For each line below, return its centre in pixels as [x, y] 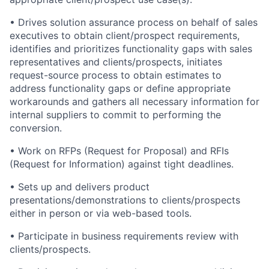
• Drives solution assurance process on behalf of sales [134, 23]
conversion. [36, 128]
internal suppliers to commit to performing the [115, 115]
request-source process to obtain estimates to [116, 75]
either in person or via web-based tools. [101, 213]
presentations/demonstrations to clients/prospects [125, 200]
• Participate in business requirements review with [124, 236]
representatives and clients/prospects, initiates [116, 62]
